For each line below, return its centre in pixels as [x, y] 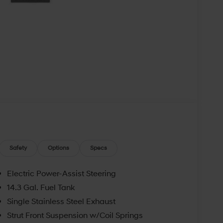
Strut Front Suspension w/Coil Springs [75, 215]
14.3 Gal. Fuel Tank [41, 187]
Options [59, 148]
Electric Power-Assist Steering [61, 173]
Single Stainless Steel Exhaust [61, 201]
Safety [18, 148]
